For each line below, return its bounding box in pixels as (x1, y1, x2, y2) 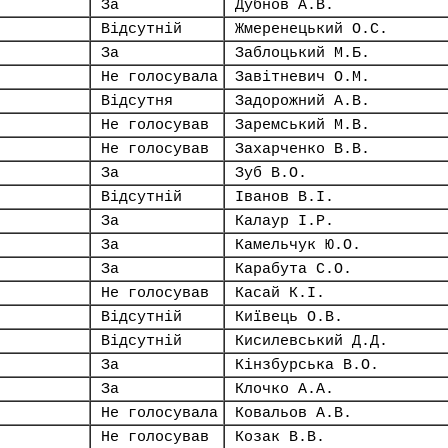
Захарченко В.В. (235, 141, 370, 157)
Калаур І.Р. (235, 213, 334, 229)
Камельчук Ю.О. (235, 237, 361, 253)
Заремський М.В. (235, 117, 370, 133)
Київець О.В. (235, 309, 343, 325)
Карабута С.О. (235, 261, 352, 277)
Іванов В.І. (235, 189, 334, 205)
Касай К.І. (235, 285, 325, 301)
